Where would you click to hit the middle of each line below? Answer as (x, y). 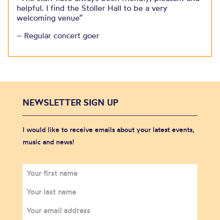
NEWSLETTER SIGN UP (70, 102)
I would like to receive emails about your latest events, (109, 130)
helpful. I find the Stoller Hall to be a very (92, 8)
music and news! (48, 142)
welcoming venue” (50, 18)
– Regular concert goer (58, 35)
